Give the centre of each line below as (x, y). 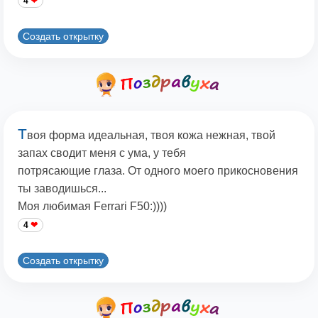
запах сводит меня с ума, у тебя (102, 153)
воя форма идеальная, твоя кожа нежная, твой (151, 136)
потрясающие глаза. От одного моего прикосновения (158, 171)
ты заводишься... (62, 189)
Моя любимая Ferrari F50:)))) (92, 207)
